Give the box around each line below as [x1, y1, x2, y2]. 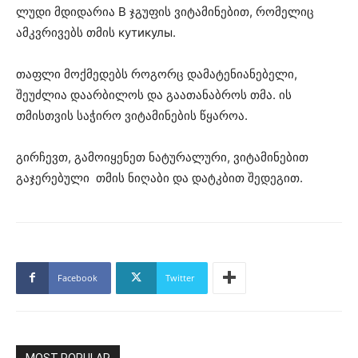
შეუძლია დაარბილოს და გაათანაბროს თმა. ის [16, 86, 292, 102]
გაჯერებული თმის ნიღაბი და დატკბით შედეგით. [16, 169, 303, 185]
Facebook [58, 271, 97, 284]
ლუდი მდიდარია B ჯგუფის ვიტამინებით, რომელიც [16, 3, 314, 19]
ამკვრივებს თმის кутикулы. [16, 24, 176, 40]
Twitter [165, 271, 194, 284]
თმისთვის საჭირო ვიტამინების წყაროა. [16, 107, 248, 123]
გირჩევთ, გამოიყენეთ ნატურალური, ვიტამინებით [16, 149, 308, 165]
